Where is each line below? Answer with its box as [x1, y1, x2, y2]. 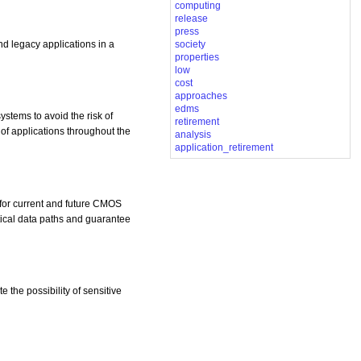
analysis [174, 129, 211, 141]
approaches [174, 90, 227, 102]
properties [174, 52, 219, 64]
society [174, 39, 205, 51]
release [174, 13, 208, 25]
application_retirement [174, 142, 273, 154]
